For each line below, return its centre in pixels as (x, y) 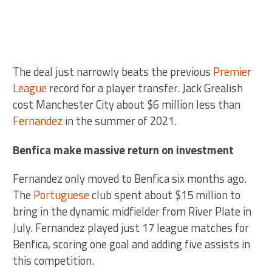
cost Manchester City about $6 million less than (127, 104)
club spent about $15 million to (165, 195)
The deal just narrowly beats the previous (113, 71)
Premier (233, 71)
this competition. (54, 260)
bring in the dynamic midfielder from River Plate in (132, 211)
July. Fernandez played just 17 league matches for (131, 227)
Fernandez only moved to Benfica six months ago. (130, 178)
